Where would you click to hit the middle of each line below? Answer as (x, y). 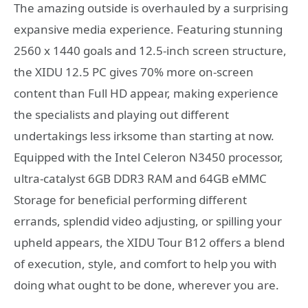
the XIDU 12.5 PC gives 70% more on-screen (134, 71)
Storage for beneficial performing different (130, 199)
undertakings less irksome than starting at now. (144, 135)
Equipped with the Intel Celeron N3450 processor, (148, 157)
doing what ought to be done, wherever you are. (146, 285)
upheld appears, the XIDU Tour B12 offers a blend (149, 242)
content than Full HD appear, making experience (146, 93)
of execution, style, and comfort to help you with (145, 263)
